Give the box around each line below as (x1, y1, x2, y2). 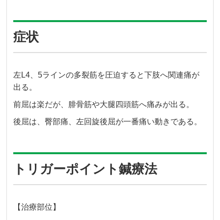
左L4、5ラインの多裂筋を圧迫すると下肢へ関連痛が (13, 71, 200, 80)
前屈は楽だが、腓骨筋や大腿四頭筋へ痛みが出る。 (13, 100, 194, 109)
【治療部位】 (13, 203, 61, 212)
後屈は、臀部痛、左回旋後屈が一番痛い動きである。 (13, 117, 202, 126)
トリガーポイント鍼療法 (13, 162, 158, 177)
